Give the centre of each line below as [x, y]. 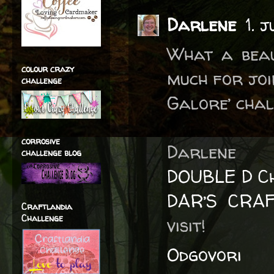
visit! [186, 225]
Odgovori [204, 255]
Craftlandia [47, 206]
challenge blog [51, 153]
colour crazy [48, 69]
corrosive [41, 141]
